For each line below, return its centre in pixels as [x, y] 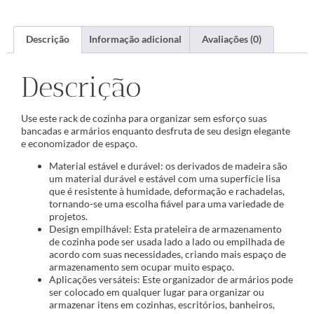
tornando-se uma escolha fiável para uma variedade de [166, 204]
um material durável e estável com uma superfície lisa [165, 179]
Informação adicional [136, 39]
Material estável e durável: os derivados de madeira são [168, 166]
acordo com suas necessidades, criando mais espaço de [168, 254]
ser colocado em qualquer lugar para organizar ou [157, 292]
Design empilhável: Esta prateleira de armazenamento [165, 229]
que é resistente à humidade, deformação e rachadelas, [167, 191]
